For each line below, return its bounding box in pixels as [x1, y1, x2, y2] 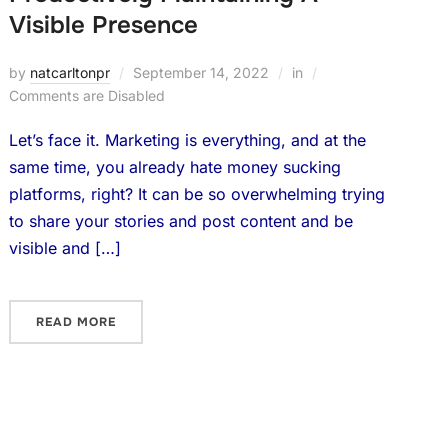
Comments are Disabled [8, 87, 165, 104]
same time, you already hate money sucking [8, 157, 341, 177]
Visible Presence [8, 10, 198, 40]
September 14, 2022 [132, 64, 269, 81]
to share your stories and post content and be [8, 211, 353, 231]
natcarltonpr [29, 64, 110, 81]
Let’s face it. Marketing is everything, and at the [8, 130, 366, 150]
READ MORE [35, 314, 116, 330]
